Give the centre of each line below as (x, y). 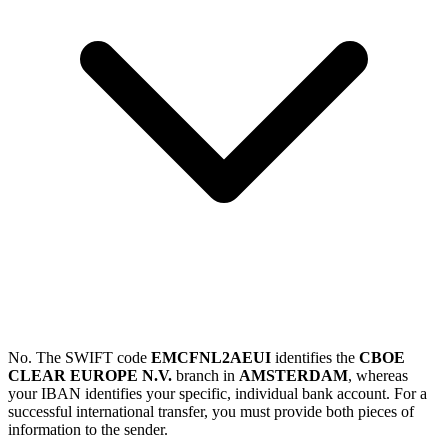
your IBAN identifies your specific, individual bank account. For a (217, 394)
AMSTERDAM (293, 376)
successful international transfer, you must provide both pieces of (211, 412)
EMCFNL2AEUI (211, 358)
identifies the (315, 358)
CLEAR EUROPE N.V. (90, 376)
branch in (205, 376)
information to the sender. (88, 430)
